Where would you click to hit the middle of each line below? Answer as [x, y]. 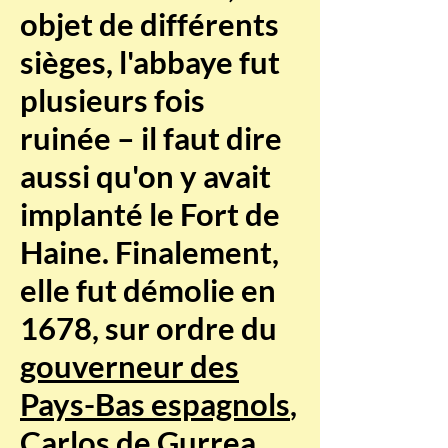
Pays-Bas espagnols [155, 404]
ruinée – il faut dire [151, 138]
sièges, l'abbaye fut [150, 62]
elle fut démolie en [148, 290]
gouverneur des [129, 366]
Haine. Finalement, [149, 252]
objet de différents [149, 24]
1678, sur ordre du [148, 328]
